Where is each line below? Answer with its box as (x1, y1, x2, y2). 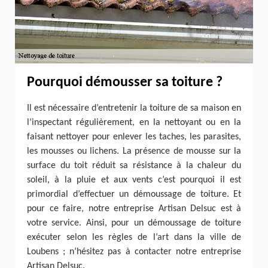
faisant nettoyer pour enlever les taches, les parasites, (27, 132, 241, 142)
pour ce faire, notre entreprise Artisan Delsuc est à (27, 204, 241, 214)
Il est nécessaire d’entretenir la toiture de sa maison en (27, 103, 241, 114)
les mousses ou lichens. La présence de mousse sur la (27, 147, 241, 157)
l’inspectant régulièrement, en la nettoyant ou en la (27, 118, 241, 128)
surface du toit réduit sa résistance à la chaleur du (27, 161, 241, 171)
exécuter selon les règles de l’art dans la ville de (27, 233, 241, 243)
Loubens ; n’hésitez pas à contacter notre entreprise (27, 247, 241, 257)
